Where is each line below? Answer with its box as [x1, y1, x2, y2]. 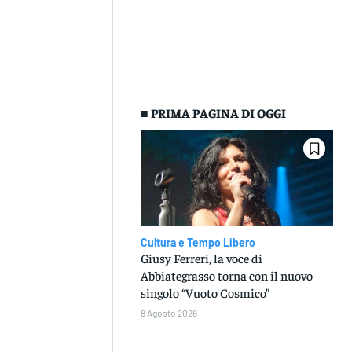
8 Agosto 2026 [141, 306, 198, 318]
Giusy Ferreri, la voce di [141, 249, 263, 266]
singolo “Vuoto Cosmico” [141, 284, 270, 300]
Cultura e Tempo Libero [141, 235, 256, 249]
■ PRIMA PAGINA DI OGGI [141, 104, 287, 121]
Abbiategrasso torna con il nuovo [141, 266, 313, 283]
